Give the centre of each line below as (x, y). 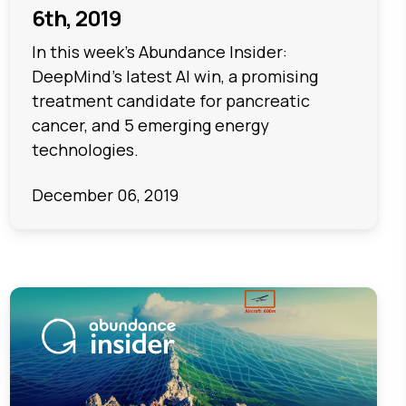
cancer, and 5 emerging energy (150, 126)
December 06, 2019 (105, 194)
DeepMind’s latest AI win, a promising (174, 77)
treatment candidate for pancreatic (170, 101)
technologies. (85, 150)
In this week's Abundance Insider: (159, 52)
